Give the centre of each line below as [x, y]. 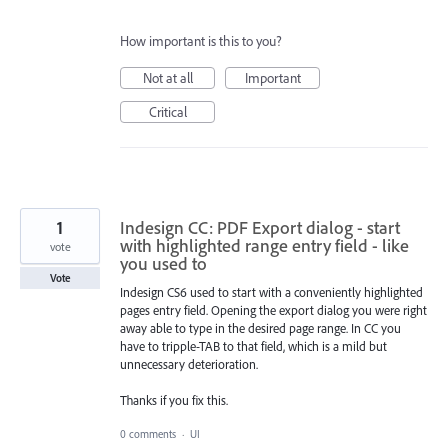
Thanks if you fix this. [174, 400]
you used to [163, 264]
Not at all [167, 78]
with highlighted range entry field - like [264, 246]
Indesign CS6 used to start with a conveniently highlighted [271, 292]
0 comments [148, 434]
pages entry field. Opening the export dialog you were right [273, 310]
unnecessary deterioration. [189, 364]
